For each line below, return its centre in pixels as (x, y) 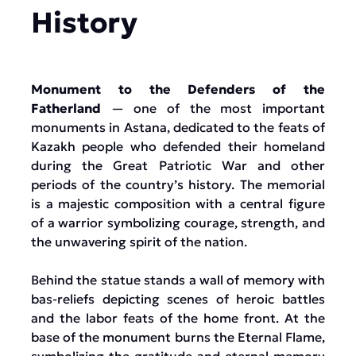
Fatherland (66, 108)
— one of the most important (213, 108)
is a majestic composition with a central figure (178, 203)
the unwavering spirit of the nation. (139, 242)
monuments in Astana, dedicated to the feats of (178, 127)
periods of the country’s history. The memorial (178, 184)
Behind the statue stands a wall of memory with (178, 280)
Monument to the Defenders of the (178, 89)
